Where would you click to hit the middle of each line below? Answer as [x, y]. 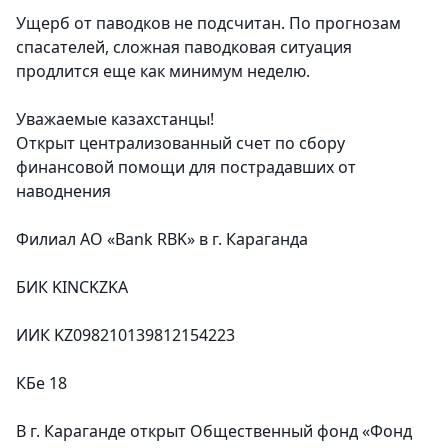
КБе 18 [41, 383]
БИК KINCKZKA [72, 287]
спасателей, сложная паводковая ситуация [184, 47]
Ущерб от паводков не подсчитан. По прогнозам [208, 23]
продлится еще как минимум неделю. [163, 71]
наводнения [63, 191]
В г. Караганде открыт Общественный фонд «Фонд [214, 431]
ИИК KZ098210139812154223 [125, 335]
